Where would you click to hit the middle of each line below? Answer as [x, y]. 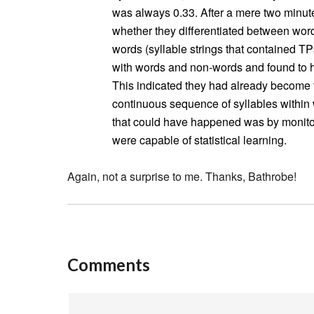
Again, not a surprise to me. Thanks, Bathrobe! [182, 176]
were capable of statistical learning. [199, 140]
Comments [109, 265]
